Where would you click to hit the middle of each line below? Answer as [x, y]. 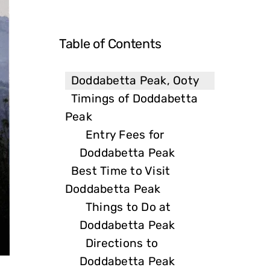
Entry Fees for [125, 134]
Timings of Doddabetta [135, 98]
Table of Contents [110, 43]
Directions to [122, 243]
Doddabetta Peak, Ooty [136, 80]
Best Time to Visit [121, 171]
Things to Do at [128, 207]
